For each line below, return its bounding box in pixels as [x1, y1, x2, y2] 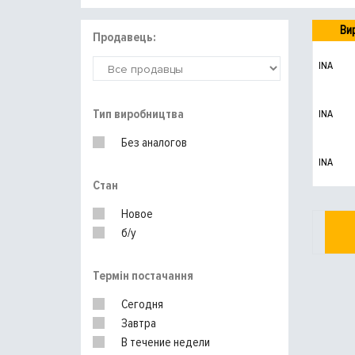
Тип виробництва [93, 106, 184, 122]
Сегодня [121, 296, 163, 312]
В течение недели [121, 334, 210, 350]
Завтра [121, 315, 156, 331]
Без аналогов [121, 135, 187, 151]
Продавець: [93, 29, 156, 46]
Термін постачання [93, 268, 193, 284]
